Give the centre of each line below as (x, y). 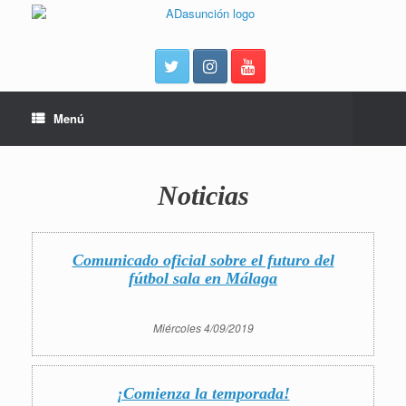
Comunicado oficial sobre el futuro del (203, 260)
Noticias (203, 195)
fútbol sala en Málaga (203, 278)
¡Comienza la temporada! (203, 393)
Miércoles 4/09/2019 (203, 328)
